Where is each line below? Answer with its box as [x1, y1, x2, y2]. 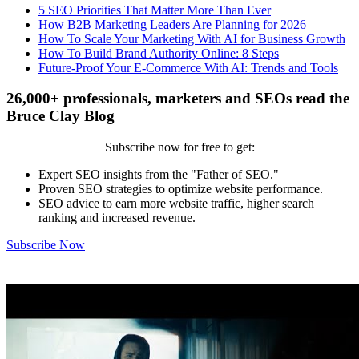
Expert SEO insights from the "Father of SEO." [38, 167, 279, 182]
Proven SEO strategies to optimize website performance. [38, 182, 323, 196]
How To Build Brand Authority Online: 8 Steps [38, 46, 279, 60]
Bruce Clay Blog [6, 107, 115, 125]
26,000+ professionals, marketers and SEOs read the [6, 90, 349, 107]
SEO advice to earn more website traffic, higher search [38, 196, 314, 211]
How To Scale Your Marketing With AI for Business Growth [38, 31, 345, 46]
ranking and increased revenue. [38, 211, 196, 225]
